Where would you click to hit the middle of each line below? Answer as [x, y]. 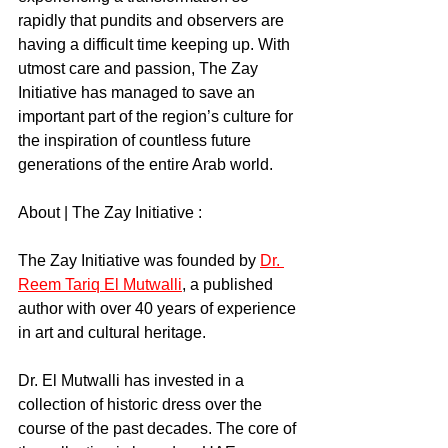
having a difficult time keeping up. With [156, 44]
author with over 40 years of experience [159, 308]
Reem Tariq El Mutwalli [100, 284]
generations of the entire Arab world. [145, 164]
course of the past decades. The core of [159, 428]
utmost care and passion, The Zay [140, 68]
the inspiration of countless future [136, 140]
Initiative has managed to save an [138, 92]
